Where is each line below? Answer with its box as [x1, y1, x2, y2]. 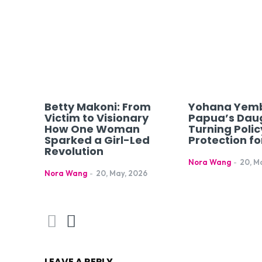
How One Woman [44, 121, 140, 136]
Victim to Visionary [44, 110, 149, 125]
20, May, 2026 [96, 168, 147, 178]
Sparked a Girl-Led [44, 132, 150, 147]
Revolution [44, 143, 104, 158]
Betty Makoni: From [44, 99, 151, 114]
